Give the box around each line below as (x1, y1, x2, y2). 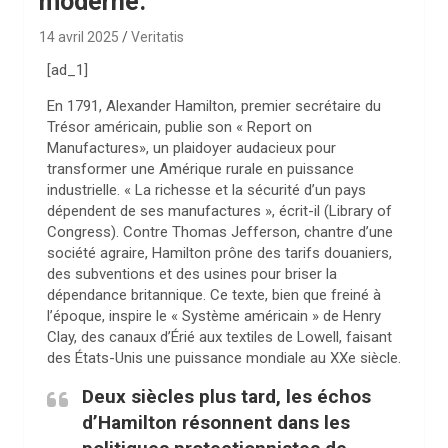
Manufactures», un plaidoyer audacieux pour (47, 139, 336, 157)
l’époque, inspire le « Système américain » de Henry (47, 307, 381, 325)
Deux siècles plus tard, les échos (82, 385, 371, 408)
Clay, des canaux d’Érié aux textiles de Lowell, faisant (47, 328, 392, 346)
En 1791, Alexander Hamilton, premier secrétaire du (47, 97, 381, 115)
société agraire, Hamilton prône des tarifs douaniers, (47, 244, 392, 262)
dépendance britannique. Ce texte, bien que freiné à (47, 286, 381, 304)
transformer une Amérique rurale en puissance (47, 160, 354, 178)
